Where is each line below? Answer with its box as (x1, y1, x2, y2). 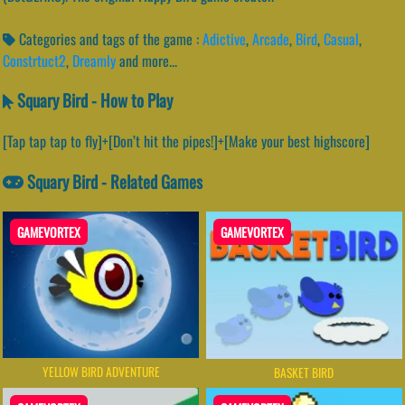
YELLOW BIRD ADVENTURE (42, 362, 160, 381)
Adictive (202, 27, 246, 50)
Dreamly (72, 49, 116, 71)
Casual (324, 27, 359, 50)
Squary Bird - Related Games (24, 168, 203, 193)
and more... (119, 49, 177, 71)
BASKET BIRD (274, 363, 334, 381)
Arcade (252, 27, 289, 50)
